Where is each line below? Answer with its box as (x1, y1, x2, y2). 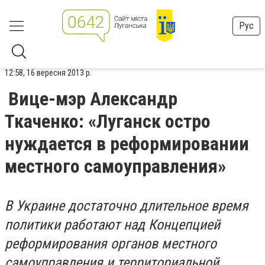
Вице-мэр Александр (8, 88, 177, 110)
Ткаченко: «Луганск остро (5, 110, 211, 132)
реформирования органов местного (5, 235, 216, 252)
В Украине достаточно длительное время (5, 198, 248, 214)
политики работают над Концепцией (5, 216, 220, 233)
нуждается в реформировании (5, 132, 249, 155)
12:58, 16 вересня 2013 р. (5, 67, 92, 78)
